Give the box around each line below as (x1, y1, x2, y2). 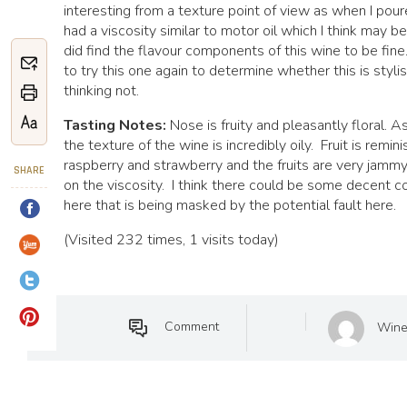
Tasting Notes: (64, 115, 170, 135)
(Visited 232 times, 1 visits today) (64, 230, 279, 250)
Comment (164, 318, 219, 336)
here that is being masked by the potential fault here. (64, 195, 396, 215)
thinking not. (64, 81, 139, 101)
